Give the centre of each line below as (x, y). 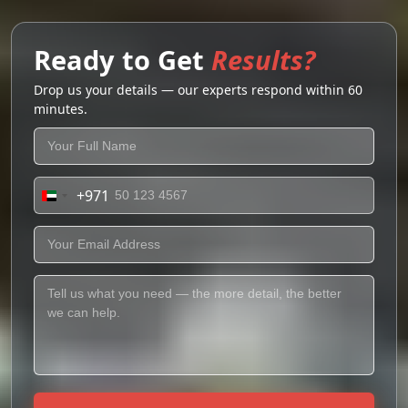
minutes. (61, 109)
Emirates (80, 245)
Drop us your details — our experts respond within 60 (198, 90)
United (72, 201)
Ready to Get (122, 60)
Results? (263, 60)
